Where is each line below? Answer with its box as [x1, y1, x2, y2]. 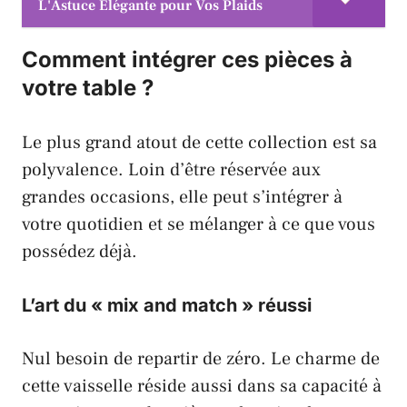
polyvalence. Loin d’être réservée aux [22, 158, 321, 183]
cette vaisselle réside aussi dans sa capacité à [22, 374, 382, 399]
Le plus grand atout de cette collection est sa [22, 131, 377, 155]
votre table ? [22, 74, 154, 102]
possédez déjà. [22, 240, 137, 264]
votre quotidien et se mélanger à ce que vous [22, 213, 375, 237]
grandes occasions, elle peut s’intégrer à [22, 185, 342, 210]
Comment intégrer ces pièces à [22, 46, 352, 74]
